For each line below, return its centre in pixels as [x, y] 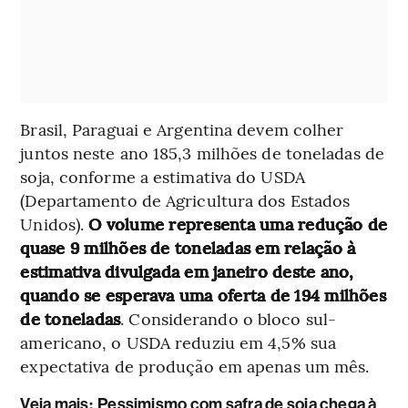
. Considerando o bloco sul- [228, 318]
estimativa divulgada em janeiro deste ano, [187, 270]
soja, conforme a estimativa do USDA [163, 176]
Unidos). [55, 223]
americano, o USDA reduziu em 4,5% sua [178, 342]
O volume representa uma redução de [238, 223]
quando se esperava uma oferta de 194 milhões [203, 294]
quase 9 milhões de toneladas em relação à [188, 247]
